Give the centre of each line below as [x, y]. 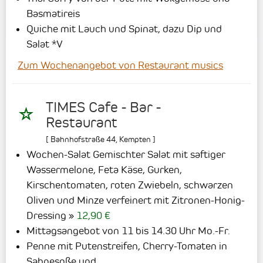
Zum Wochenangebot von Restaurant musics [120, 65]
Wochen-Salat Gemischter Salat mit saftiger [126, 155]
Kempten [135, 139]
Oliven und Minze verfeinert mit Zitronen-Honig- [136, 200]
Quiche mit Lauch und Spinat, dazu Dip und [124, 29]
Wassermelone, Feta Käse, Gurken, [104, 170]
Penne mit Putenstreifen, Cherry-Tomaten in [127, 246]
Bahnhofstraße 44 [83, 139]
